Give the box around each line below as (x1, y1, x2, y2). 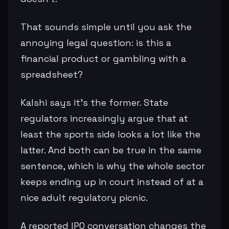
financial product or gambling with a (20, 52, 186, 64)
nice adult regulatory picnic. (20, 191, 148, 203)
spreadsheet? (20, 68, 83, 80)
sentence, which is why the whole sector (20, 159, 205, 172)
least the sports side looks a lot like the (20, 128, 200, 140)
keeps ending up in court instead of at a (20, 175, 203, 188)
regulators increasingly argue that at (20, 112, 188, 124)
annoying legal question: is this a (20, 36, 171, 49)
